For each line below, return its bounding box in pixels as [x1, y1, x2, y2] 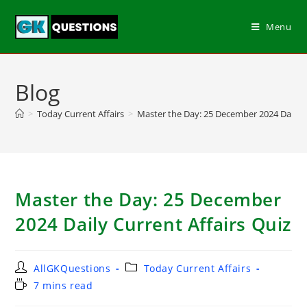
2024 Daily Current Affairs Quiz [15, 212, 292, 236]
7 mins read [34, 279, 93, 292]
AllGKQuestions [34, 262, 111, 275]
